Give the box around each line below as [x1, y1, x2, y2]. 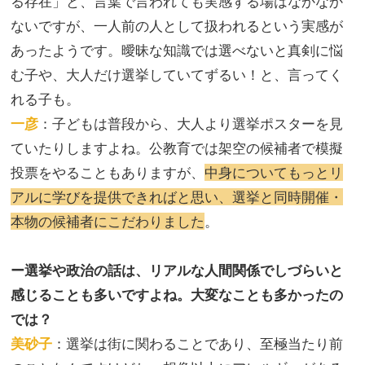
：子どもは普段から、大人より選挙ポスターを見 [38, 115, 343, 133]
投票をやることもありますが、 [11, 164, 204, 182]
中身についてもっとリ [204, 164, 343, 182]
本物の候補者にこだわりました [11, 213, 204, 231]
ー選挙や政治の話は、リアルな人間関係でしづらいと [11, 262, 343, 279]
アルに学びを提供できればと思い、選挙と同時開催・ [11, 188, 343, 206]
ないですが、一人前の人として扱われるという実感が [11, 17, 343, 35]
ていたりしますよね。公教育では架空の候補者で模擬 [11, 139, 343, 157]
